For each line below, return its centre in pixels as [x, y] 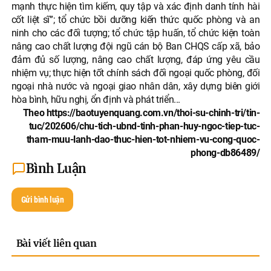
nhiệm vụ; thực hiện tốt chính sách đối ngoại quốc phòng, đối [135, 73]
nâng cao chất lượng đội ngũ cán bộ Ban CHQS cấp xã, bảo [135, 47]
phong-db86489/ [225, 153]
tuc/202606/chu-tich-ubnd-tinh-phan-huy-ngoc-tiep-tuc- [144, 126]
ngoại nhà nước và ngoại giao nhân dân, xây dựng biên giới [135, 87]
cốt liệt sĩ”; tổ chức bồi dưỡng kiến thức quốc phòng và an [135, 20]
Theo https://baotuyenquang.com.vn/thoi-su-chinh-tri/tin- [141, 113]
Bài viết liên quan [56, 243]
